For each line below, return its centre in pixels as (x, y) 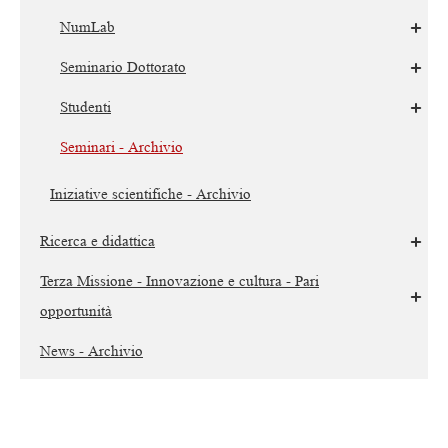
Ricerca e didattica (97, 242)
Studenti (85, 108)
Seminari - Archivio (121, 148)
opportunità (76, 312)
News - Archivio (91, 352)
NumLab (87, 28)
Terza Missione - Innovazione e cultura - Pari (179, 282)
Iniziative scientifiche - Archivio (150, 195)
